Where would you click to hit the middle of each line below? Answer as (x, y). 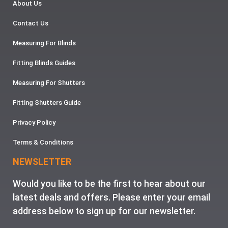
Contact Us (31, 23)
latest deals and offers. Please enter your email (111, 197)
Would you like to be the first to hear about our (109, 183)
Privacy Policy (34, 122)
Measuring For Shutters (49, 82)
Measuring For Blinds (44, 43)
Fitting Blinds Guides (44, 63)
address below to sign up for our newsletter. (104, 211)
